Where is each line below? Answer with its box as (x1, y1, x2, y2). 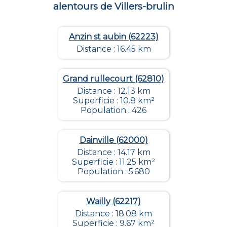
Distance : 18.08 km (75, 208, 152, 218)
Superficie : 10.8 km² (72, 95, 155, 105)
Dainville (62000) (79, 135, 148, 145)
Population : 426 (81, 105, 146, 115)
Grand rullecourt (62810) (63, 73, 164, 84)
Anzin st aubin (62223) (68, 31, 159, 42)
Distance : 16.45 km (76, 44, 151, 54)
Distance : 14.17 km (77, 147, 150, 157)
